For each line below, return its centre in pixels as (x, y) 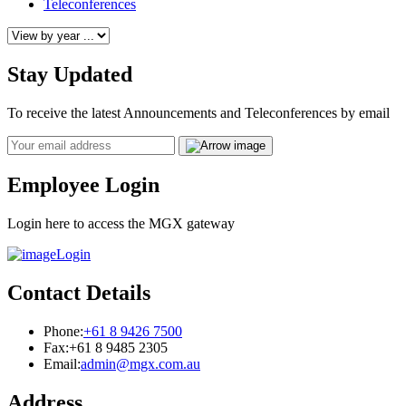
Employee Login (83, 185)
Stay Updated (70, 74)
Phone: (63, 332)
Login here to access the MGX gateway (121, 224)
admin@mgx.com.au (140, 364)
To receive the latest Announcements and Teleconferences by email (198, 112)
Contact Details (79, 293)
